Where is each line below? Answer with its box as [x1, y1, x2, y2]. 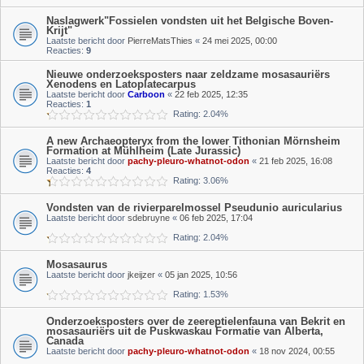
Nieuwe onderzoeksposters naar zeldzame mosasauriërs [46, 68, 330, 80]
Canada [46, 335, 84, 347]
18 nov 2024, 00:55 [259, 346, 335, 356]
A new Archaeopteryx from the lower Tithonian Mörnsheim [46, 135, 340, 147]
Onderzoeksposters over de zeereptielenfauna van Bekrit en [46, 315, 345, 327]
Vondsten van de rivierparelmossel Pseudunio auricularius [46, 201, 342, 214]
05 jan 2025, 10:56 [165, 270, 237, 279]
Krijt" [46, 24, 72, 37]
